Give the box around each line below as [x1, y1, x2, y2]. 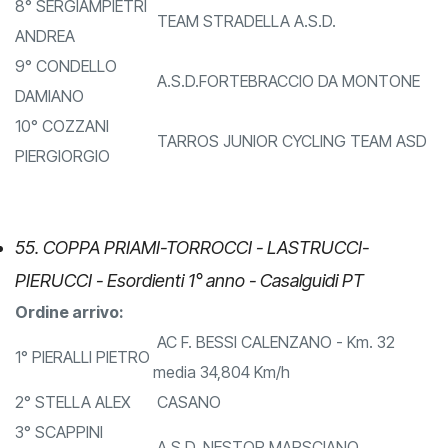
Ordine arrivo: [15, 332, 124, 353]
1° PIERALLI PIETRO [15, 377, 150, 398]
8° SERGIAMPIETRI [15, 26, 147, 47]
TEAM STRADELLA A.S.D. [153, 41, 336, 62]
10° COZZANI [15, 146, 109, 167]
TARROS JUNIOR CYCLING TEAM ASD [153, 161, 427, 182]
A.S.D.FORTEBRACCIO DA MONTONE [153, 101, 420, 122]
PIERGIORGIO [15, 176, 110, 197]
